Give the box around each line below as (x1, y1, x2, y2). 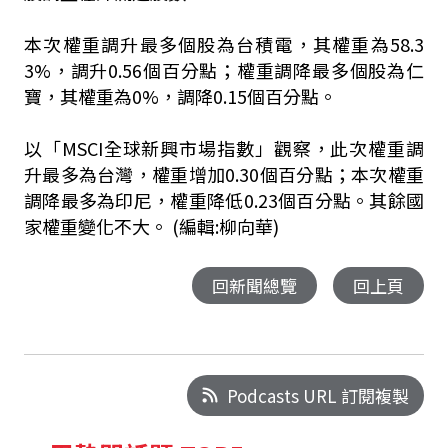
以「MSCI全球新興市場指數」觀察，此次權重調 (23, 135, 425, 161)
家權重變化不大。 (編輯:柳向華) (23, 213, 279, 239)
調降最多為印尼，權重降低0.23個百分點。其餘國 (23, 187, 425, 213)
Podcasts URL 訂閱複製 (227, 383, 410, 408)
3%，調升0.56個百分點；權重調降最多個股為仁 (23, 57, 425, 83)
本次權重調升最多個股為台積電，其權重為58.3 (23, 31, 425, 57)
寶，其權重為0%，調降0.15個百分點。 (23, 83, 337, 109)
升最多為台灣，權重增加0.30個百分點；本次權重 (23, 161, 425, 187)
